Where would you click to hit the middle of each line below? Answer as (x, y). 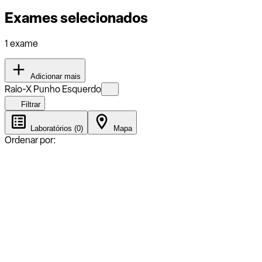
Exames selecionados (76, 18)
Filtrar (30, 104)
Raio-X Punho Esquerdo (53, 89)
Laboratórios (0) (56, 128)
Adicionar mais (54, 76)
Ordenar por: (30, 140)
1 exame (21, 43)
